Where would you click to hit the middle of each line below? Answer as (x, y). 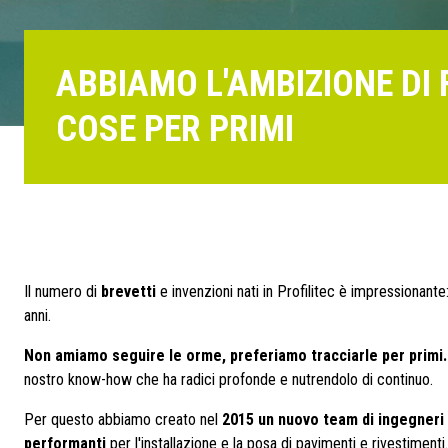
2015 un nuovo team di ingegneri (333, 419)
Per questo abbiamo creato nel (123, 419)
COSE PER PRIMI (175, 129)
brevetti (128, 291)
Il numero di (62, 291)
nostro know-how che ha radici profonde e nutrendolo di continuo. (228, 379)
